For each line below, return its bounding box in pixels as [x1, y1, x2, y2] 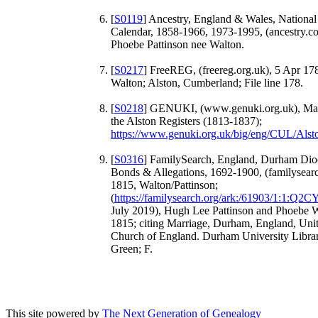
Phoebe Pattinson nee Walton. [111, 38, 244, 50]
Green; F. [111, 242, 153, 255]
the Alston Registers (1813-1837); [111, 114, 262, 127]
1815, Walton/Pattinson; [111, 178, 218, 191]
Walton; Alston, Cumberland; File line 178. [111, 76, 303, 89]
